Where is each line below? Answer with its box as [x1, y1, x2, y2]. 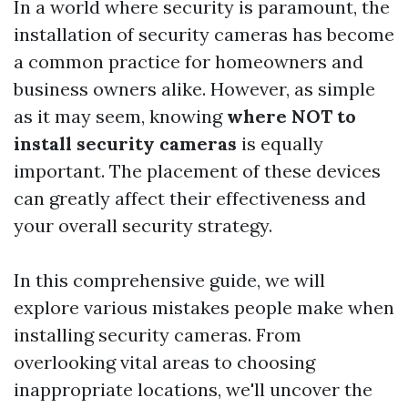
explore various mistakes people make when [14, 296, 394, 319]
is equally [237, 132, 323, 155]
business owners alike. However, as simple [14, 77, 375, 100]
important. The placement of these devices [14, 159, 381, 182]
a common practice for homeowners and [14, 50, 363, 73]
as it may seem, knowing [14, 105, 227, 127]
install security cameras [14, 132, 237, 155]
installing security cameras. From [14, 323, 301, 346]
